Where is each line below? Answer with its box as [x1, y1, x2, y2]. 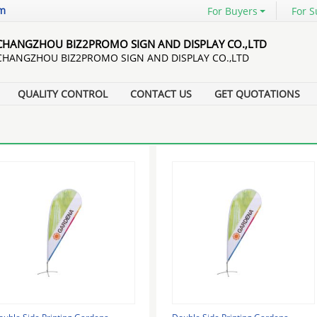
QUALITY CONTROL [18, 87, 108, 100]
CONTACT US [130, 87, 192, 100]
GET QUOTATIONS [214, 87, 300, 100]
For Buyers [207, 4, 258, 18]
